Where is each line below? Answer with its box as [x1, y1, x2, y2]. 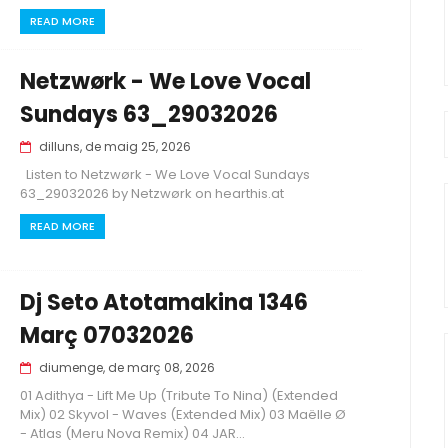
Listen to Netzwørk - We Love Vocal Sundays [20, 165, 310, 184]
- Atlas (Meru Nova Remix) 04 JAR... [20, 424, 245, 443]
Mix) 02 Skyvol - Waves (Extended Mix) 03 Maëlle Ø [20, 405, 346, 424]
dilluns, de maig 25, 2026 [39, 138, 191, 155]
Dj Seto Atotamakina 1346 [20, 287, 308, 318]
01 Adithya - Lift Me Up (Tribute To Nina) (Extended [20, 386, 338, 405]
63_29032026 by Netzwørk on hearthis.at [20, 184, 284, 203]
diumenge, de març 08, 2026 [39, 359, 215, 376]
